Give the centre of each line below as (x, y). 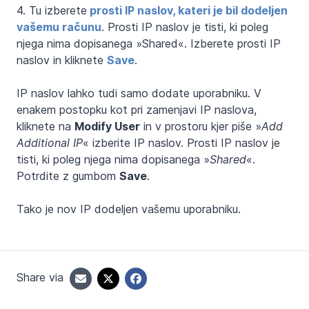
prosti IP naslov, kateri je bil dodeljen (187, 10)
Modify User (107, 126)
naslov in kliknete (62, 60)
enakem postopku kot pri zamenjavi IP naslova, (137, 109)
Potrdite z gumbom (68, 176)
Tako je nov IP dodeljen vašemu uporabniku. (129, 209)
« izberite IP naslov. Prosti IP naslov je (181, 142)
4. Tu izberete (52, 10)
